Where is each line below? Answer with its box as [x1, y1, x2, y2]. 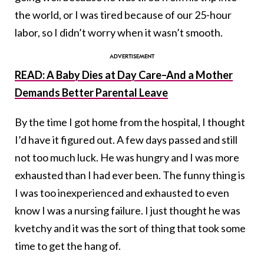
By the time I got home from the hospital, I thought [15, 115, 245, 129]
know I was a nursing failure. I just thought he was [15, 204, 240, 217]
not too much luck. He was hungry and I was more [15, 151, 239, 164]
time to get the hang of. [15, 239, 121, 253]
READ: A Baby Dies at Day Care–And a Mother [15, 68, 233, 82]
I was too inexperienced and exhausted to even [15, 186, 229, 200]
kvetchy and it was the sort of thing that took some [15, 222, 246, 235]
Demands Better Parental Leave [15, 86, 168, 100]
